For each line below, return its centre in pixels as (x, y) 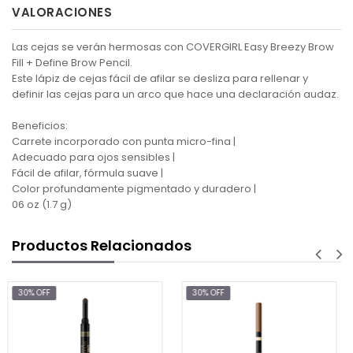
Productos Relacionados (102, 246)
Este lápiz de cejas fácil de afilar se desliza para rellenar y (160, 79)
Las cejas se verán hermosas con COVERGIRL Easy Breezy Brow (173, 47)
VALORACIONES (62, 13)
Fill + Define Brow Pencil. (72, 63)
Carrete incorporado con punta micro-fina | (124, 142)
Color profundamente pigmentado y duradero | (134, 189)
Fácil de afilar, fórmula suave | (87, 173)
